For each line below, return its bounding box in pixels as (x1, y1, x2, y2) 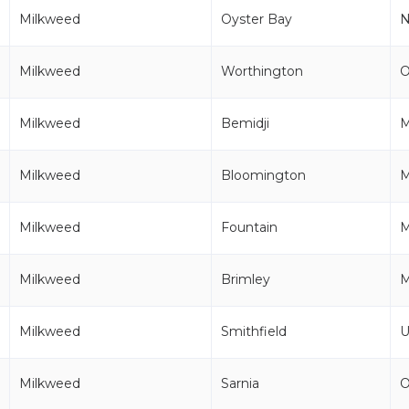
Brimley (221, 271, 270, 288)
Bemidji (221, 115, 269, 131)
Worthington (221, 63, 303, 79)
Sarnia (221, 375, 259, 392)
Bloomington (221, 167, 306, 184)
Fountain (221, 219, 278, 236)
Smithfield (221, 323, 287, 340)
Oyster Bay (221, 11, 292, 27)
